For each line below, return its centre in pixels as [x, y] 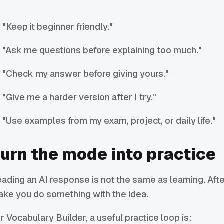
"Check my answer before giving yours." [86, 74]
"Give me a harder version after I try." [80, 97]
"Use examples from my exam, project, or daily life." [109, 121]
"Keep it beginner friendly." [58, 27]
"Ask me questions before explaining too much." [102, 50]
